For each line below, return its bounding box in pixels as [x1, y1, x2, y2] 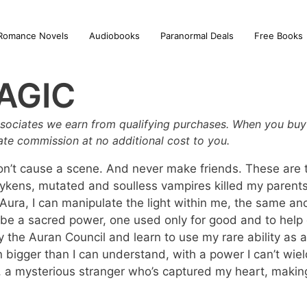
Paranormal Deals [160, 30, 234, 41]
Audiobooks [88, 30, 140, 41]
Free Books [254, 30, 303, 41]
